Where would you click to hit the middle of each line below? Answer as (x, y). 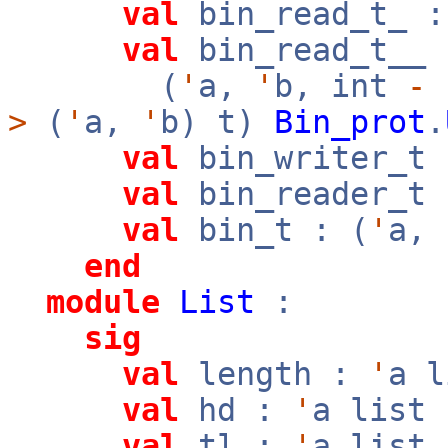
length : (274, 374)
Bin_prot (350, 122)
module (103, 302)
